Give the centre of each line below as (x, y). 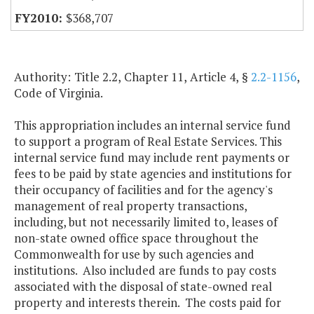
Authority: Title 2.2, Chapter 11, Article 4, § (132, 77)
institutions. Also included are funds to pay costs (145, 271)
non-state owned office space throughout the (136, 238)
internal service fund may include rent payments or (152, 158)
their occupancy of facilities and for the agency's (143, 190)
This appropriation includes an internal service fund (152, 125)
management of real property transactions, (130, 206)
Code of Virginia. (59, 93)
